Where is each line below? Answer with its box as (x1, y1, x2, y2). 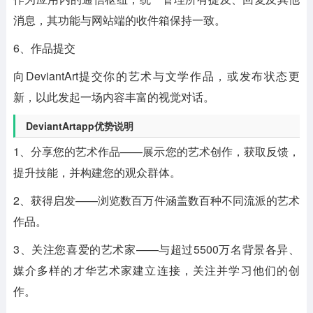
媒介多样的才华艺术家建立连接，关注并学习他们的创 (13, 261, 300, 278)
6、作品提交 (13, 39, 75, 56)
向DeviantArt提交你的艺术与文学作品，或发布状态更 (13, 67, 300, 84)
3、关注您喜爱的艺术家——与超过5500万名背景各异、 (13, 240, 300, 257)
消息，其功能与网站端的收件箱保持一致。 (13, 11, 226, 28)
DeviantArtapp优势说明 (25, 118, 133, 133)
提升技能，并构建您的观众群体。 (13, 163, 181, 180)
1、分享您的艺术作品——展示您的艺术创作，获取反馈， (13, 143, 300, 159)
